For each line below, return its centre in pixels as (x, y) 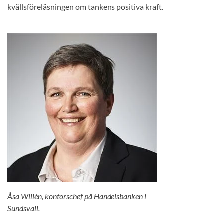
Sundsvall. (24, 208)
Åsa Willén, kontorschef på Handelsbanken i (78, 196)
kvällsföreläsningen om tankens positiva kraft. (85, 7)
